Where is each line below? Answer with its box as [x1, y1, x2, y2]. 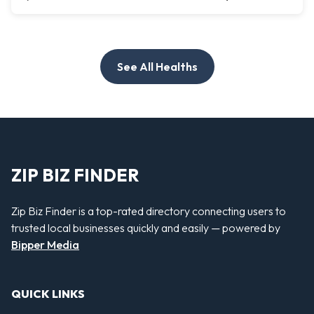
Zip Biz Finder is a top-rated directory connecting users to [11, 203, 286, 218]
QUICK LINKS [11, 287, 85, 301]
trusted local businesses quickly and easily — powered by [11, 220, 280, 235]
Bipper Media [11, 237, 79, 252]
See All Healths [116, 60, 198, 74]
